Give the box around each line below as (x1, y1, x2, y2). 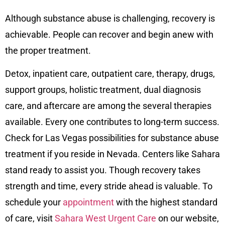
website (185, 212, 217, 223)
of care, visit (5, 212, 55, 223)
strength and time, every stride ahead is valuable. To (5, 180, 212, 191)
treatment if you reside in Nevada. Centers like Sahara (5, 148, 220, 159)
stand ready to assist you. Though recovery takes (5, 164, 200, 175)
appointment (63, 196, 114, 207)
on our (156, 212, 185, 223)
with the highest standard (114, 196, 217, 207)
